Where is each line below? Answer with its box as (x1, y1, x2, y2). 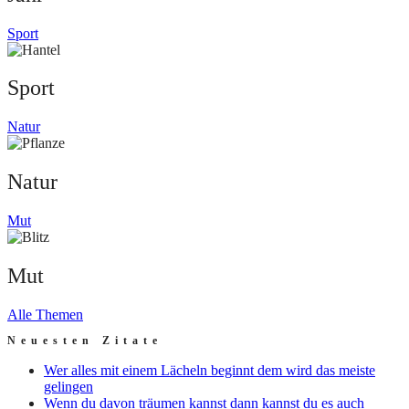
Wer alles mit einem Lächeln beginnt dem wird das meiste (44, 362, 375, 378)
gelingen (44, 378, 93, 394)
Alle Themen (7, 306, 83, 322)
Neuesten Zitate (7, 333, 163, 347)
